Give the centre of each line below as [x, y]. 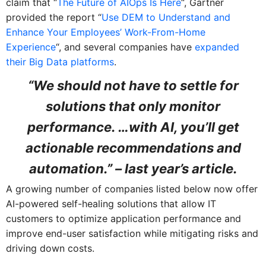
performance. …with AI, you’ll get [133, 127]
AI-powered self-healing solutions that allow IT [111, 203]
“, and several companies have [125, 47]
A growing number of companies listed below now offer [132, 189]
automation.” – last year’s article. [133, 168]
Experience [31, 47]
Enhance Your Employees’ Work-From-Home [105, 32]
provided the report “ [53, 18]
